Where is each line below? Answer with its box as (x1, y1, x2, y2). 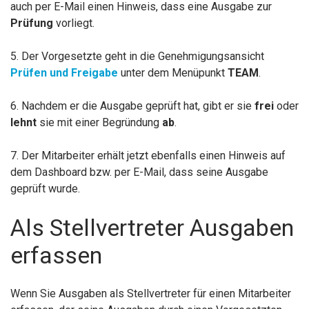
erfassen (10, 241, 102, 270)
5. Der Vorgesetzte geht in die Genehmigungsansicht (10, 50, 264, 63)
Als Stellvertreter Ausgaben (10, 214, 294, 242)
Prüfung (10, 17, 53, 30)
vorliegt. (53, 17, 94, 30)
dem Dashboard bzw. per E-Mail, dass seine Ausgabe (10, 166, 268, 179)
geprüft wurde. (10, 182, 80, 196)
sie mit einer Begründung (37, 116, 162, 130)
